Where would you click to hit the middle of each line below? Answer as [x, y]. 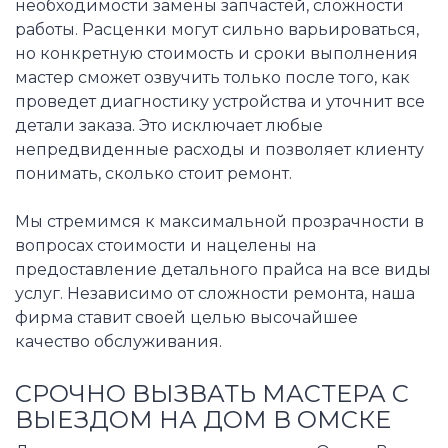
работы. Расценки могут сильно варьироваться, [217, 29]
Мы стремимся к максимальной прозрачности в [219, 221]
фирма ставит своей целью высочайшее [186, 317]
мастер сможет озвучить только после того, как [212, 77]
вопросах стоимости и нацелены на [165, 245]
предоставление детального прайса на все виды [223, 269]
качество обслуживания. [118, 341]
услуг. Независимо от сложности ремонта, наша [215, 293]
